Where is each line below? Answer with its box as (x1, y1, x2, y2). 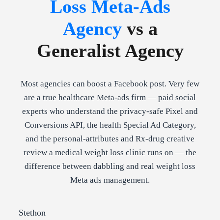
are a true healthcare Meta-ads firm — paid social (24, 93, 196, 103)
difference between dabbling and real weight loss (25, 162, 195, 171)
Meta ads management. (70, 175, 150, 185)
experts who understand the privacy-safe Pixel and (22, 107, 198, 116)
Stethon (19, 208, 46, 218)
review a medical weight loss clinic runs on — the (24, 148, 196, 158)
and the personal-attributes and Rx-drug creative (26, 134, 194, 144)
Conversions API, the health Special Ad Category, (24, 120, 196, 130)
